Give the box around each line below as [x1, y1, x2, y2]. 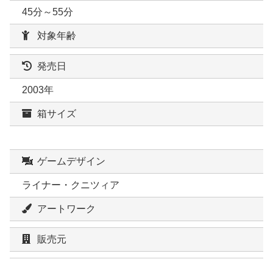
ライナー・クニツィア [22, 180, 119, 191]
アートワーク [37, 204, 96, 214]
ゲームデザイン [37, 156, 105, 167]
